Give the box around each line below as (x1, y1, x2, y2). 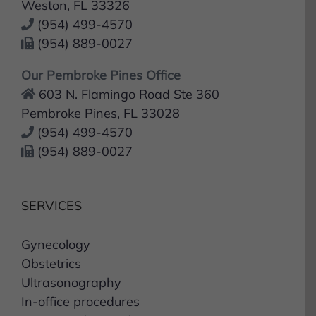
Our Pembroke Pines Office (21, 61, 181, 78)
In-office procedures (21, 288, 140, 305)
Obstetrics (21, 250, 81, 267)
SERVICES (21, 192, 82, 209)
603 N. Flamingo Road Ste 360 (39, 80, 219, 97)
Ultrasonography (21, 269, 121, 286)
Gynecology (21, 231, 90, 248)
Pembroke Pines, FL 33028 (21, 99, 180, 116)
